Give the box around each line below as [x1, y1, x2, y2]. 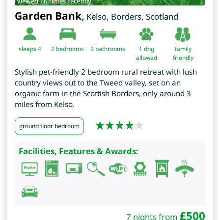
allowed [136, 53, 157, 62]
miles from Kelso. [15, 99, 75, 109]
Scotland [146, 10, 178, 22]
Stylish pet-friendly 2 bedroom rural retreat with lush [15, 66, 197, 77]
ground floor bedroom [19, 121, 80, 130]
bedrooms [55, 44, 84, 53]
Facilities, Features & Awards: [19, 145, 138, 157]
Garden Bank [15, 8, 82, 23]
